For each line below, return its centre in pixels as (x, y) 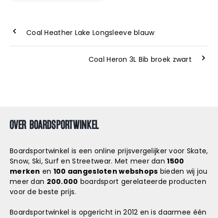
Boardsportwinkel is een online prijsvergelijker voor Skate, (109, 151)
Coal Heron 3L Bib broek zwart (140, 59)
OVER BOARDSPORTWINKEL (54, 125)
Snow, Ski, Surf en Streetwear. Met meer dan (89, 161)
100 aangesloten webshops (106, 172)
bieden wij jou (183, 172)
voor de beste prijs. (43, 192)
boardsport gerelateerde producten (142, 182)
